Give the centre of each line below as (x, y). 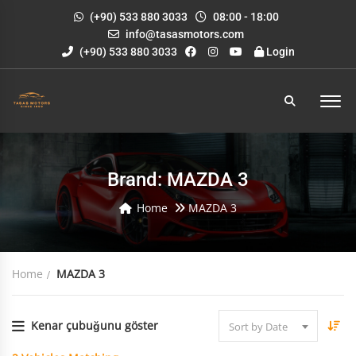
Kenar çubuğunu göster (95, 325)
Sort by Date (258, 327)
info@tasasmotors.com (185, 34)
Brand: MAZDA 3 (178, 180)
